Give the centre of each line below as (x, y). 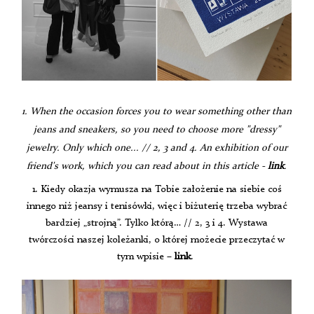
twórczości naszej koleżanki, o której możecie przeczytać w (157, 239)
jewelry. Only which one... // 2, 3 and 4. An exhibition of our (157, 148)
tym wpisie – (146, 256)
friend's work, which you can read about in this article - (148, 166)
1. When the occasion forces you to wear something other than (157, 111)
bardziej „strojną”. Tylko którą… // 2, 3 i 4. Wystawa (157, 223)
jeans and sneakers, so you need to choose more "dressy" (157, 129)
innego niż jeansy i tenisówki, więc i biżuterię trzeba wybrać (157, 206)
